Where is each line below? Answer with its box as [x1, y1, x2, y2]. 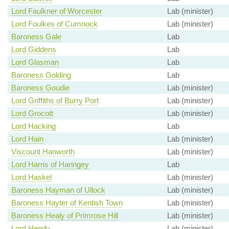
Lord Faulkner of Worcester [11, 7, 102, 16]
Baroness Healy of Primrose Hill [11, 211, 118, 220]
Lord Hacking [11, 122, 56, 131]
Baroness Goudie [11, 83, 70, 93]
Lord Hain [11, 134, 43, 144]
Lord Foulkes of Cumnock [11, 19, 98, 29]
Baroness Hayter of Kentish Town [11, 198, 123, 208]
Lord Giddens [11, 45, 56, 54]
